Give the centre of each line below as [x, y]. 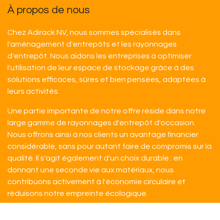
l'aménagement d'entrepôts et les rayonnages [92, 44]
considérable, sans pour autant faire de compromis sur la [110, 146]
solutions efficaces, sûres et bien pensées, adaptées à [107, 79]
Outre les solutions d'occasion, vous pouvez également [107, 213]
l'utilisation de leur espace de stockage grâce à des [101, 68]
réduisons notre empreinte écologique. [78, 193]
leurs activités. [33, 91]
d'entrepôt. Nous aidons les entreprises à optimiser [99, 56]
